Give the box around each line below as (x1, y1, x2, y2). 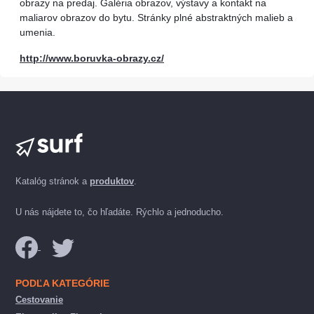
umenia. (20, 27, 55, 38)
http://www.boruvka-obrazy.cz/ (20, 53, 164, 64)
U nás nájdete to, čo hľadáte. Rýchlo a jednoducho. (15, 207, 224, 217)
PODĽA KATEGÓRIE (15, 278, 109, 289)
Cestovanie (15, 294, 63, 305)
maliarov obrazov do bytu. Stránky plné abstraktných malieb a (20, 12, 293, 23)
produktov (90, 176, 134, 186)
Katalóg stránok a (15, 176, 90, 186)
